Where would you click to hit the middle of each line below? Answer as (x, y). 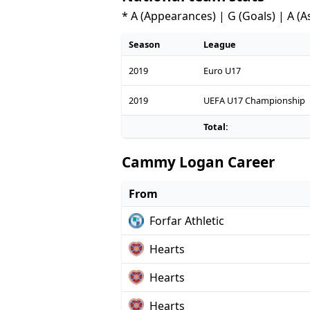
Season (144, 44)
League (219, 44)
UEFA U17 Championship (254, 100)
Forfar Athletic (186, 220)
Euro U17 (222, 70)
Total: (216, 126)
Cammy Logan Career (198, 162)
